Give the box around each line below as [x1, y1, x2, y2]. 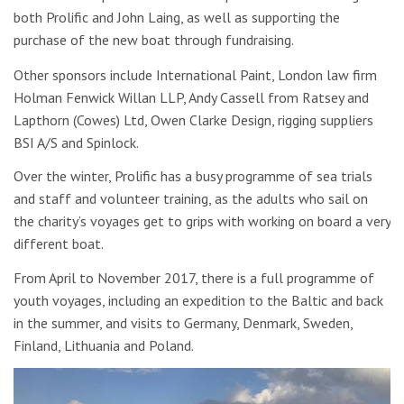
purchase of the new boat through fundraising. [14, 31, 294, 50]
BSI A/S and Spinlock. [14, 133, 139, 151]
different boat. [14, 234, 104, 253]
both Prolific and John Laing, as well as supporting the [14, 8, 340, 27]
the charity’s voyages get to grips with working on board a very [14, 212, 390, 231]
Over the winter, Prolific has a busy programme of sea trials [14, 167, 372, 186]
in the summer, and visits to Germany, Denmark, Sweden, [14, 313, 353, 332]
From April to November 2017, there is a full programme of [14, 268, 374, 287]
